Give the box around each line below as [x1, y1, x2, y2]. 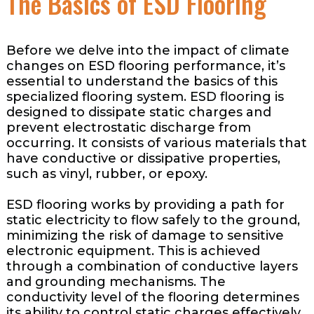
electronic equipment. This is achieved [6, 243, 260, 259]
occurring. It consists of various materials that [6, 135, 307, 151]
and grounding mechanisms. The [6, 274, 226, 290]
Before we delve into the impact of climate [6, 43, 289, 59]
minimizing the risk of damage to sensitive [6, 228, 284, 244]
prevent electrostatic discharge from [6, 120, 251, 136]
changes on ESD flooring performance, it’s [6, 58, 285, 74]
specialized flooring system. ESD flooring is [6, 89, 284, 105]
